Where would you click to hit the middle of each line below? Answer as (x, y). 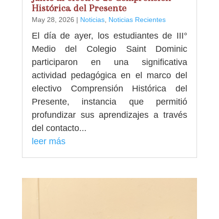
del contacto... (59, 128)
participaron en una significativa (109, 62)
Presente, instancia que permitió (109, 101)
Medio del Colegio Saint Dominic (109, 49)
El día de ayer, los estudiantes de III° (109, 35)
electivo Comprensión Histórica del (109, 88)
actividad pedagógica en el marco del (109, 75)
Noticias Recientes (137, 19)
